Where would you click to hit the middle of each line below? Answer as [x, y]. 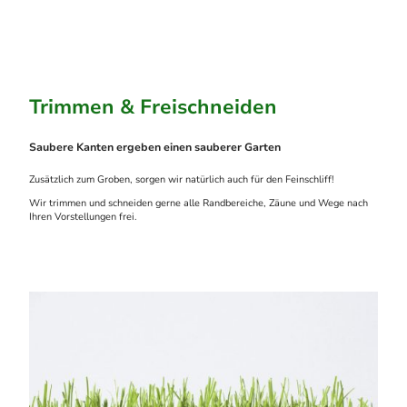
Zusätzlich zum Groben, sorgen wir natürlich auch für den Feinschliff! [182, 180]
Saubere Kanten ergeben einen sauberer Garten [155, 147]
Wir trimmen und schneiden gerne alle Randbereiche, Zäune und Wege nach [199, 203]
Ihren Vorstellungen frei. [86, 216]
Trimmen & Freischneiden [153, 108]
